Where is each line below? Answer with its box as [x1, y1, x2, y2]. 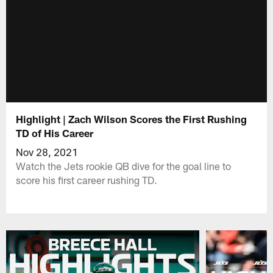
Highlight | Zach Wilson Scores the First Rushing [16, 112, 247, 125]
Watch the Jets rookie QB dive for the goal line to [16, 159, 232, 172]
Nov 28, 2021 [16, 145, 79, 158]
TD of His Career [16, 126, 94, 139]
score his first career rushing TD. [16, 173, 158, 186]
